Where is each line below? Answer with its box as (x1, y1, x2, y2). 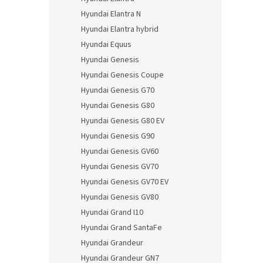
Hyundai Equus (81, 39, 131, 50)
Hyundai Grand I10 (81, 207, 143, 218)
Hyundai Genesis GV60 (81, 146, 159, 157)
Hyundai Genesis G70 (81, 85, 154, 96)
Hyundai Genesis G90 (81, 130, 154, 142)
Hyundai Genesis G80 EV (81, 115, 164, 127)
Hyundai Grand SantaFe (81, 222, 162, 234)
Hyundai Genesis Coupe (81, 69, 164, 81)
